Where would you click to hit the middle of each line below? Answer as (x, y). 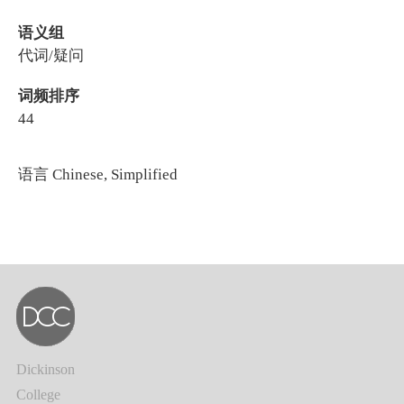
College (38, 395)
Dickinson (46, 369)
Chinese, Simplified (113, 174)
